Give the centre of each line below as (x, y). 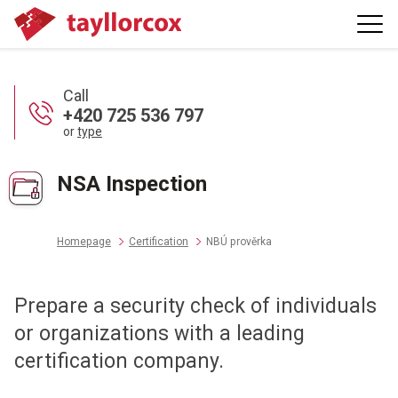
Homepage (84, 241)
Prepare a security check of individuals (195, 306)
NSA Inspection (131, 183)
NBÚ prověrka (239, 241)
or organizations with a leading (159, 333)
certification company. (119, 361)
